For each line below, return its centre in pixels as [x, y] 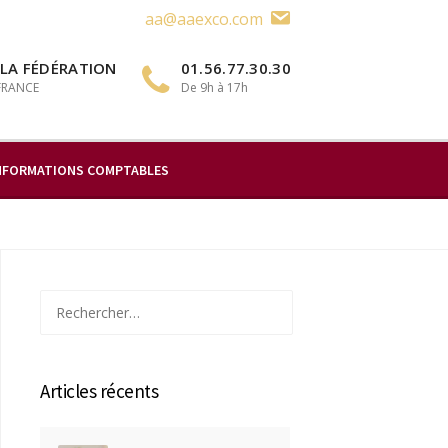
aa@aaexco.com [204, 19]
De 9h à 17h [214, 87]
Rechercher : [79, 300]
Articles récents [99, 391]
